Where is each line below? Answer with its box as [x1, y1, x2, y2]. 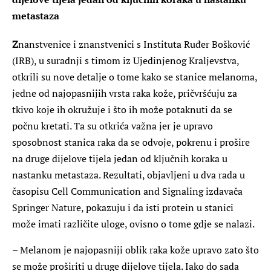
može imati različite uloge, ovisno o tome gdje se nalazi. [12, 217, 255, 230]
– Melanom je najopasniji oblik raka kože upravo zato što [12, 243, 259, 256]
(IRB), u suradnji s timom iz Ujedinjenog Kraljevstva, [12, 53, 239, 67]
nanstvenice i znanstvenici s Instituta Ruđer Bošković [18, 37, 250, 51]
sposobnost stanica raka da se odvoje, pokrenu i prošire [12, 135, 250, 149]
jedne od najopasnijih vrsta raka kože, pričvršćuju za [12, 86, 237, 100]
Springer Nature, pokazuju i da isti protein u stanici [12, 200, 233, 214]
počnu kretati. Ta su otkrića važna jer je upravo [12, 119, 213, 132]
